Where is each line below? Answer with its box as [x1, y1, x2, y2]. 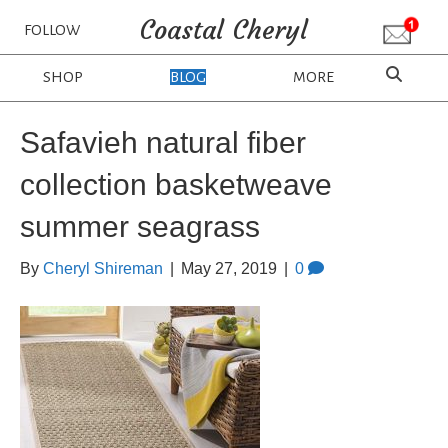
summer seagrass [20, 210, 260, 243]
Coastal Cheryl [139, 14, 309, 46]
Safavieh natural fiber [20, 126, 306, 159]
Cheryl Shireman [43, 260, 163, 277]
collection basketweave [20, 168, 332, 201]
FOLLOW [23, 22, 80, 38]
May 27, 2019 [181, 260, 277, 277]
